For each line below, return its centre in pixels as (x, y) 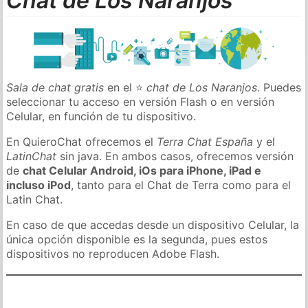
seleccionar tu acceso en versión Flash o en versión (141, 101)
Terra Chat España (205, 141)
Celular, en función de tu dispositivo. (101, 116)
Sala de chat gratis (55, 87)
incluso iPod (39, 185)
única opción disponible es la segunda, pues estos (137, 239)
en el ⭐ (125, 87)
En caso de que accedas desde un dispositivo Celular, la (153, 224)
